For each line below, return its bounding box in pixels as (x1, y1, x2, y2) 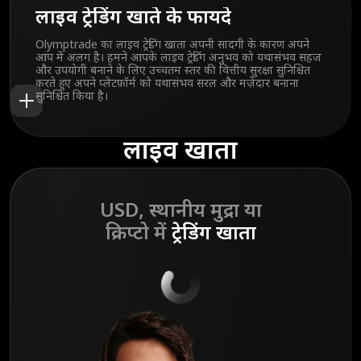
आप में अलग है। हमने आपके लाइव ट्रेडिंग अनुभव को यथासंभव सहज (35, 51, 322, 67)
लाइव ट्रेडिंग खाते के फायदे (35, 6, 231, 32)
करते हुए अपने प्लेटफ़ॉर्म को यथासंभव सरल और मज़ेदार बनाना (35, 77, 299, 93)
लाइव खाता (123, 135, 238, 170)
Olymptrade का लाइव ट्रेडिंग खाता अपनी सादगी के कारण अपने (35, 38, 309, 54)
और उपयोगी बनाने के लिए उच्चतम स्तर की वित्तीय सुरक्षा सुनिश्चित (35, 64, 310, 80)
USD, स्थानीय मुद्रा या (99, 199, 262, 226)
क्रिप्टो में (105, 222, 172, 248)
